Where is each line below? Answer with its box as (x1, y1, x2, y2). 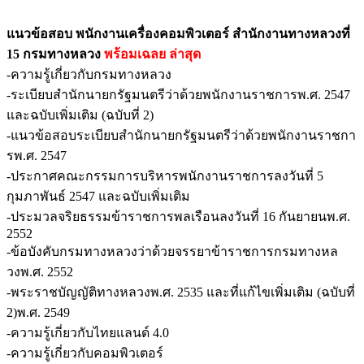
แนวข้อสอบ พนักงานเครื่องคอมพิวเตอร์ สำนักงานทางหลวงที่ (6, 26, 350, 41)
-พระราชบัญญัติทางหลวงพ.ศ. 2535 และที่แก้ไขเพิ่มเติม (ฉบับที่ (6, 284, 355, 299)
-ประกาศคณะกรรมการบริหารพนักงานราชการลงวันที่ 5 (6, 168, 323, 183)
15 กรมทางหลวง (6, 46, 104, 61)
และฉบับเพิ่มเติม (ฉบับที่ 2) (6, 107, 154, 122)
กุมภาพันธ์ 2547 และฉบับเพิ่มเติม (6, 188, 190, 203)
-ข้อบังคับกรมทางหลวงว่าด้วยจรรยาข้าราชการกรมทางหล (6, 244, 338, 258)
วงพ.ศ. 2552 (6, 264, 73, 279)
